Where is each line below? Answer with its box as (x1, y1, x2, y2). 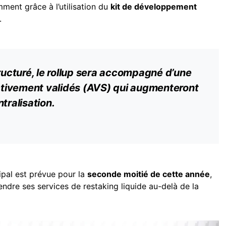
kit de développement (110, 2, 197, 12)
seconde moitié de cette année (87, 169, 210, 179)
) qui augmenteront (106, 82, 199, 94)
